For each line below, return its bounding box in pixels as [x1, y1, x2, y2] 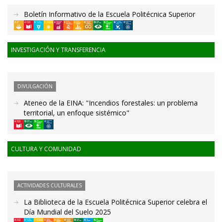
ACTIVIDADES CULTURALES [17, 181, 82, 189]
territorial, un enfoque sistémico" [24, 108, 129, 118]
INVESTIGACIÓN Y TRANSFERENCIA [11, 46, 106, 55]
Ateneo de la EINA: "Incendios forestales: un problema [24, 98, 198, 108]
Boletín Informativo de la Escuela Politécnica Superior [24, 9, 195, 19]
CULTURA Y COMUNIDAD [11, 144, 81, 153]
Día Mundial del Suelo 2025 [24, 207, 111, 217]
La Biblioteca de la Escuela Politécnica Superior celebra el [24, 197, 207, 207]
